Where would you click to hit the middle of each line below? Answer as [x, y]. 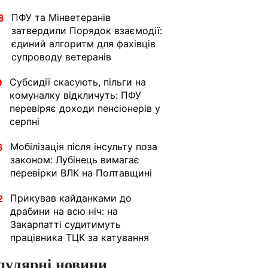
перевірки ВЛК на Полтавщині [81, 173]
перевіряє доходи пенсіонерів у [85, 108]
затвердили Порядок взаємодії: [87, 31]
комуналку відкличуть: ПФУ [75, 95]
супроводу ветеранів [61, 57]
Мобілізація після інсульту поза [84, 147]
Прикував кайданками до [71, 198]
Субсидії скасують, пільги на [78, 82]
